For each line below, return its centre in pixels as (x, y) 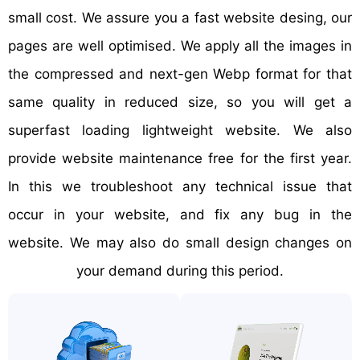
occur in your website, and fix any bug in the (180, 215)
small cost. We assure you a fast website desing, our (180, 18)
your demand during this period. (180, 271)
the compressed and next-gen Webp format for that (180, 74)
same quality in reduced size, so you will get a (180, 102)
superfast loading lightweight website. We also (180, 130)
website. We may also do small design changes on (180, 243)
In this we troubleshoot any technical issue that (180, 186)
